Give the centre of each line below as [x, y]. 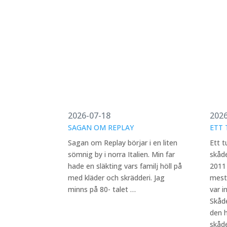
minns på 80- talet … [102, 189]
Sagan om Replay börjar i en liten [123, 143]
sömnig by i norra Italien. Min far [122, 154]
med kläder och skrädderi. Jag [117, 178]
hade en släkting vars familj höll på [125, 166]
